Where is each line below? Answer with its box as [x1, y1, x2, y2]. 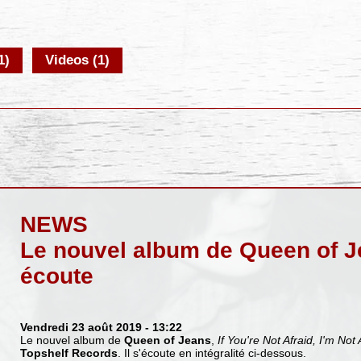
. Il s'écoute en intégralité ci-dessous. [117, 346, 306, 359]
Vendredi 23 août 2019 [19, 320, 142, 334]
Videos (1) [45, 52, 110, 68]
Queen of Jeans [123, 333, 211, 346]
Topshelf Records [19, 346, 118, 359]
